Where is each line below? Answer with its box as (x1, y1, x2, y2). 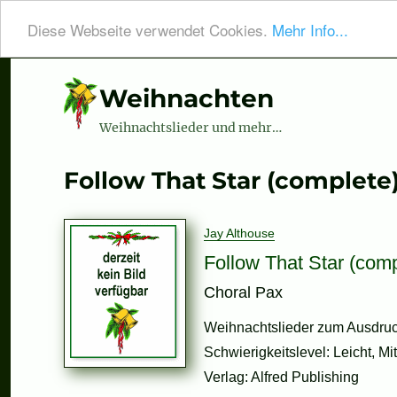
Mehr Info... (272, 18, 348, 41)
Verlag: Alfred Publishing (204, 369, 359, 385)
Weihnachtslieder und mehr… (99, 119, 282, 136)
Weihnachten (99, 83, 274, 113)
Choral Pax (204, 284, 283, 302)
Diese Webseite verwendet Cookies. (27, 18, 272, 41)
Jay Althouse (204, 226, 275, 241)
